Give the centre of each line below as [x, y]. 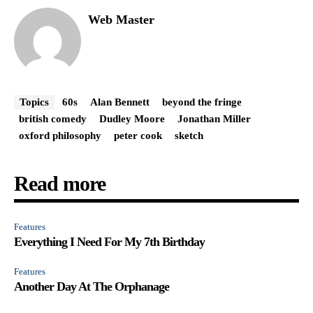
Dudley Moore [132, 118]
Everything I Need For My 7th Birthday [109, 241]
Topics [34, 102]
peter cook [138, 135]
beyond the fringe [202, 102]
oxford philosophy [60, 135]
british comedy [53, 118]
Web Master [121, 19]
